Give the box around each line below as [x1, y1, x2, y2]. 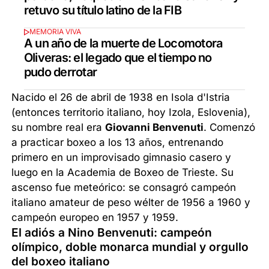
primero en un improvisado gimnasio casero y [11, 151, 232, 163]
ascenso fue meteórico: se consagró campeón [11, 181, 237, 193]
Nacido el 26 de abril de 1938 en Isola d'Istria [11, 91, 231, 103]
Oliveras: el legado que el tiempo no [24, 50, 212, 65]
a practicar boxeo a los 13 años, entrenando [11, 136, 224, 148]
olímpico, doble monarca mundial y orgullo [11, 239, 249, 254]
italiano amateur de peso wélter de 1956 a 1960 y [11, 196, 251, 208]
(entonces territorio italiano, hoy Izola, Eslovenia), [11, 106, 251, 118]
